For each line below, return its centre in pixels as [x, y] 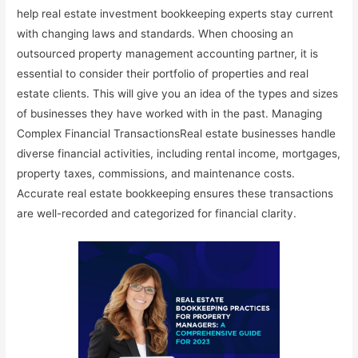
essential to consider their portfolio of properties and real [163, 74]
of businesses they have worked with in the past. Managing [170, 114]
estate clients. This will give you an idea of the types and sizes [178, 94]
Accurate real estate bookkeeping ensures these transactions [175, 194]
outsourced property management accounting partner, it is [168, 54]
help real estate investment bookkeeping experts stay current [175, 14]
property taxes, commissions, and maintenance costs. [156, 174]
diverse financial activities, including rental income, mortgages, [179, 154]
